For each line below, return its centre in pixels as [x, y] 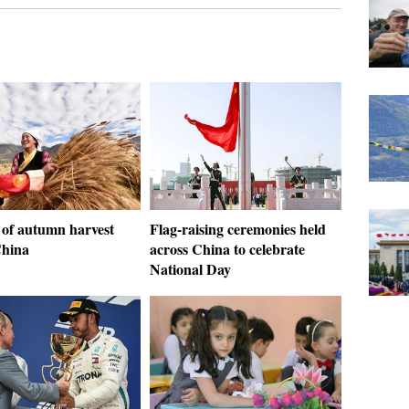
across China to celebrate [227, 249]
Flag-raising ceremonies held [238, 229]
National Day [190, 269]
